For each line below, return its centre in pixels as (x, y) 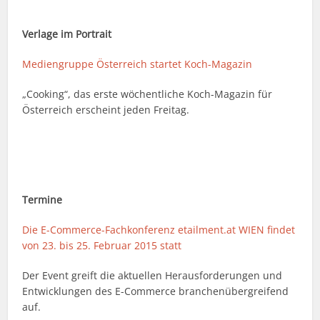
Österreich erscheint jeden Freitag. (106, 110)
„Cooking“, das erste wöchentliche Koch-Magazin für (147, 94)
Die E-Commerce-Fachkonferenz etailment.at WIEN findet (159, 230)
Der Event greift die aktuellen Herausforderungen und (152, 276)
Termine (42, 200)
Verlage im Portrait (67, 34)
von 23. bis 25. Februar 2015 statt (102, 246)
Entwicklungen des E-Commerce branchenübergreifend (156, 291)
